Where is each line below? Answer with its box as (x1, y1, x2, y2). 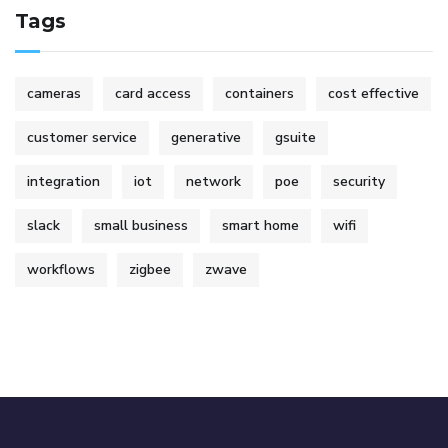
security (333, 171, 385, 191)
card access (115, 83, 191, 103)
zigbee (129, 259, 171, 279)
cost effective (328, 83, 419, 103)
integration (27, 171, 100, 191)
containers (225, 83, 294, 103)
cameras (27, 83, 81, 103)
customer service (27, 127, 137, 147)
